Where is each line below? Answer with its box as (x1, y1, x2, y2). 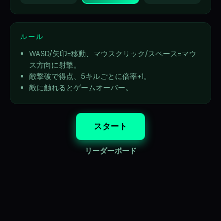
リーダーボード (84, 146, 137, 156)
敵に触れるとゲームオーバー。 (29, 82, 133, 93)
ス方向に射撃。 (29, 60, 81, 70)
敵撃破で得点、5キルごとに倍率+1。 (29, 71, 151, 81)
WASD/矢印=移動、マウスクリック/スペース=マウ (29, 48, 196, 59)
